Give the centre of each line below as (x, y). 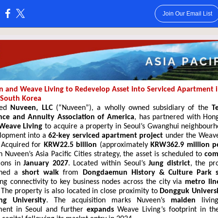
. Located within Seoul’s (108, 163)
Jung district (169, 163)
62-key (59, 136)
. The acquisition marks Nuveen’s (109, 200)
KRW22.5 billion (70, 145)
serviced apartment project (118, 136)
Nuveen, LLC (33, 108)
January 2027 (46, 163)
